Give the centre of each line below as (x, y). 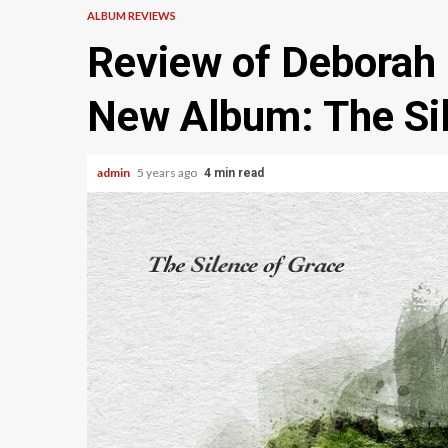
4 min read (234, 172)
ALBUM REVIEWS (131, 15)
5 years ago (168, 172)
